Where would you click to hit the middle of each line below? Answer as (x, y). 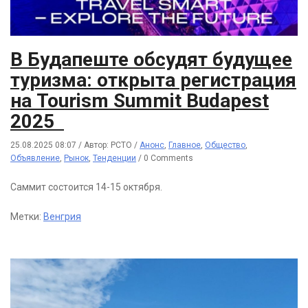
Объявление (35, 158)
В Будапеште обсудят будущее (151, 59)
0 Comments (168, 158)
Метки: (27, 216)
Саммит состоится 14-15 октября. (86, 187)
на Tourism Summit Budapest (140, 100)
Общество (225, 145)
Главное (185, 145)
